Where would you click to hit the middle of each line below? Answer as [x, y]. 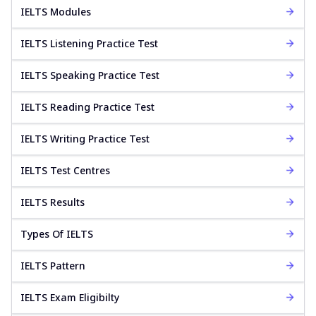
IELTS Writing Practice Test [85, 138]
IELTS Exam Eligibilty [70, 297]
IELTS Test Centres [65, 170]
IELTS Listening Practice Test [89, 43]
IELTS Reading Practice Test [87, 107]
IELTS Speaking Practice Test [90, 75]
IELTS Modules [56, 11]
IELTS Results [53, 202]
